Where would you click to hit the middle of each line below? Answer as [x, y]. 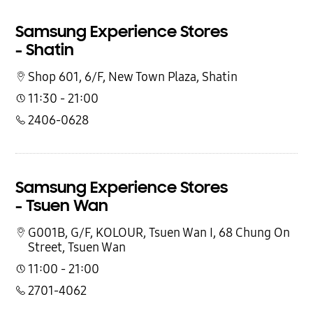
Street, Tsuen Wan [77, 247]
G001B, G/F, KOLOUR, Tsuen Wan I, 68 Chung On [159, 232]
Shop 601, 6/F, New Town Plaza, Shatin [133, 77]
